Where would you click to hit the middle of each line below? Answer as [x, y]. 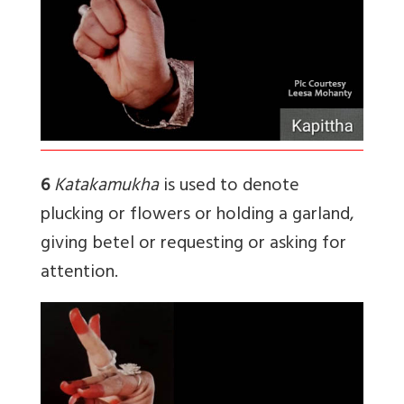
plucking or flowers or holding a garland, [197, 216]
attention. [79, 274]
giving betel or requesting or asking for [193, 245]
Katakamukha [106, 187]
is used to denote [229, 187]
